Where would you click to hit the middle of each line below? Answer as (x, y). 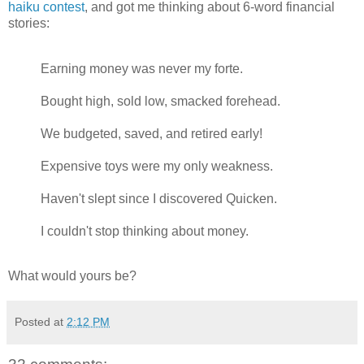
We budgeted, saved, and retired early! (152, 133)
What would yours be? (72, 276)
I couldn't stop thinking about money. (145, 231)
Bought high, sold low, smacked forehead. (160, 101)
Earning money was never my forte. (142, 68)
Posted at (41, 322)
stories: (29, 23)
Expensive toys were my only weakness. (157, 166)
